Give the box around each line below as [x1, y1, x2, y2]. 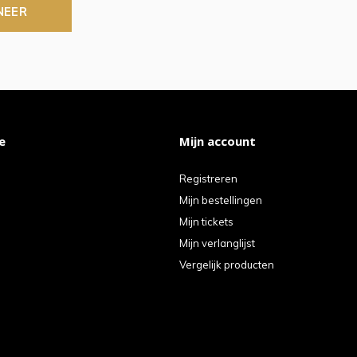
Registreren [179, 171, 237, 185]
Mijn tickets [179, 214, 233, 228]
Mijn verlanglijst [179, 236, 255, 249]
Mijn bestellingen [179, 193, 262, 206]
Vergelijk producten [179, 257, 274, 271]
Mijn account [179, 132, 256, 149]
